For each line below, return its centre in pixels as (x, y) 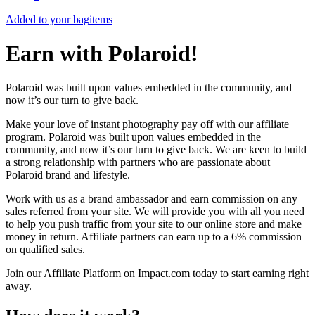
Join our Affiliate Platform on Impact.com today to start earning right (157, 274)
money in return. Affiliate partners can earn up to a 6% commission (154, 237)
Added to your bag (47, 19)
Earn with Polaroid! (102, 53)
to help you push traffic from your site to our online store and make (154, 224)
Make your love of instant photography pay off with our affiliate (147, 124)
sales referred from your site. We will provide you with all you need (155, 212)
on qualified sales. (45, 250)
